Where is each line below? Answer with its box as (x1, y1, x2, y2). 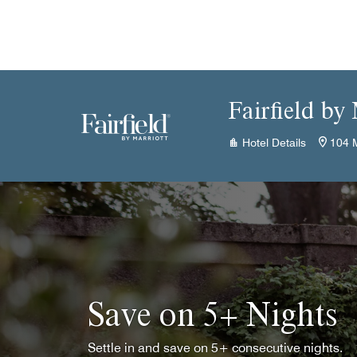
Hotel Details (242, 136, 306, 149)
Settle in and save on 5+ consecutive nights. (88, 340, 343, 355)
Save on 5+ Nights (88, 295, 338, 334)
